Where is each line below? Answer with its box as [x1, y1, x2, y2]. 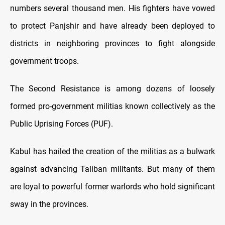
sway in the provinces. [10, 199, 88, 209]
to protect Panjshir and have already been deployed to [10, 21, 215, 31]
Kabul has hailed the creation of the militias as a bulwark [10, 146, 215, 156]
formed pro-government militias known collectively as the [10, 101, 215, 111]
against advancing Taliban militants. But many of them [10, 164, 215, 174]
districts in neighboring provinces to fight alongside [10, 38, 215, 48]
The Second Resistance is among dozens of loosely [10, 83, 215, 93]
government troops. [10, 56, 79, 66]
